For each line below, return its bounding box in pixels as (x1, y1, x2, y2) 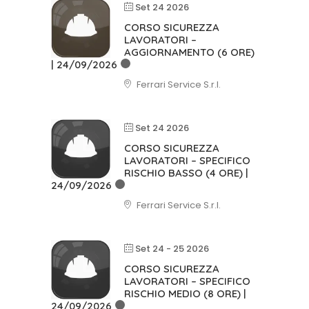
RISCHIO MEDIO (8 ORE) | (124, 287, 246, 300)
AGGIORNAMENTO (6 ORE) (124, 46, 255, 59)
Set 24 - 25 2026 (135, 242, 209, 255)
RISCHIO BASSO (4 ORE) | (124, 166, 248, 179)
